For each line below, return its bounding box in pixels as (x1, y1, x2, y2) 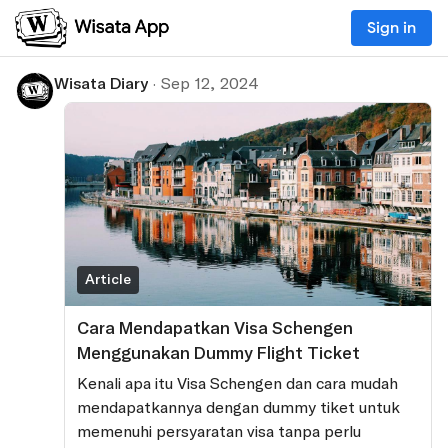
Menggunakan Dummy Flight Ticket (77, 343, 360, 364)
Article (85, 271, 131, 288)
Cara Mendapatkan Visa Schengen (77, 318, 353, 339)
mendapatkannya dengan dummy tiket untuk (77, 398, 400, 418)
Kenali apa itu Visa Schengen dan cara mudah (77, 374, 398, 394)
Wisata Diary (54, 74, 148, 93)
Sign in (367, 18, 416, 38)
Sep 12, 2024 (161, 74, 259, 93)
